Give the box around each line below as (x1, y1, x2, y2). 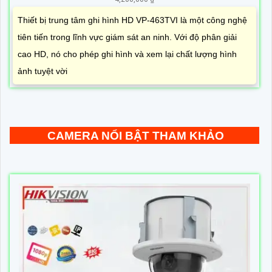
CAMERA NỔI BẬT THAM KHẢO (47, 129, 224, 142)
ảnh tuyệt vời (18, 66, 67, 76)
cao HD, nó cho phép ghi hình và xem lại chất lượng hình (18, 49, 237, 59)
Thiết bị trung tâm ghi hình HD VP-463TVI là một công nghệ (18, 15, 247, 25)
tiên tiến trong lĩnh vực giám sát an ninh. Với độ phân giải (18, 32, 237, 42)
